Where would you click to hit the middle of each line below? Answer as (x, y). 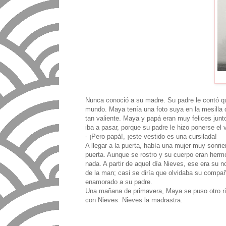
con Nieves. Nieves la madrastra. (135, 200)
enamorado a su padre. (119, 182)
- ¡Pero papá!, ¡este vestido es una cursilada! (151, 137)
